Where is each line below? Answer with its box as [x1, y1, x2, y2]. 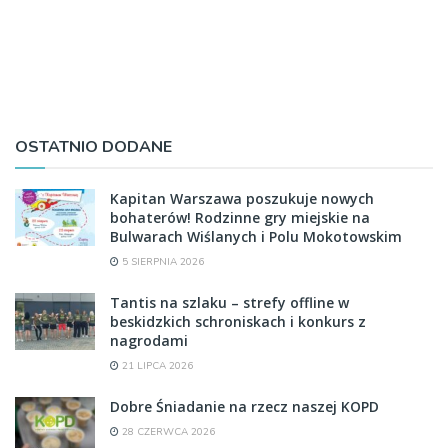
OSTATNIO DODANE [15, 135, 172, 158]
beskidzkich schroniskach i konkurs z [110, 311, 366, 331]
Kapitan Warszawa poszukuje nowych [110, 188, 374, 208]
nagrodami [110, 330, 188, 350]
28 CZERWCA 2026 [119, 424, 215, 439]
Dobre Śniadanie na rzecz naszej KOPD [110, 396, 379, 416]
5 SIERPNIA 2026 [119, 254, 204, 269]
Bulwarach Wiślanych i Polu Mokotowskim [110, 226, 402, 246]
